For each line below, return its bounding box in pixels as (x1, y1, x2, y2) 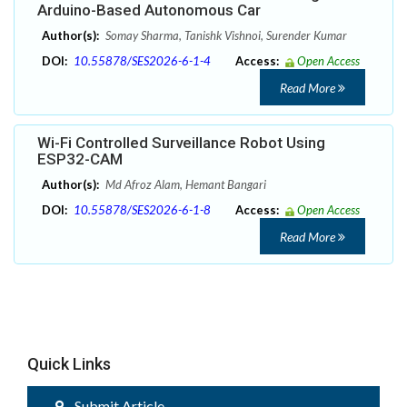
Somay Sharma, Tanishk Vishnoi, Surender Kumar (103, 28, 347, 44)
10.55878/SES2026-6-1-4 (74, 54, 211, 69)
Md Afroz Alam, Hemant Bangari (103, 177, 266, 193)
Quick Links (27, 354, 111, 374)
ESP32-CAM (37, 150, 123, 169)
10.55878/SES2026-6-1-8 (74, 203, 211, 218)
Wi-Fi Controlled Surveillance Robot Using (37, 134, 325, 153)
